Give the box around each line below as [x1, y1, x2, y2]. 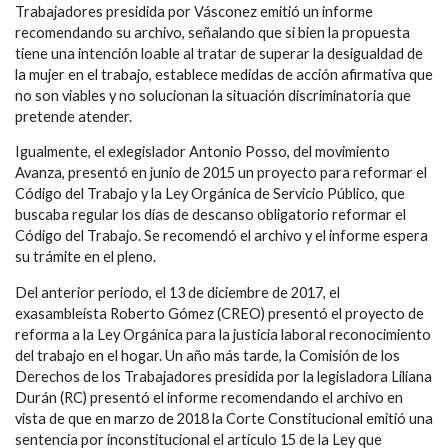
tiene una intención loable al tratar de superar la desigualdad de [15, 44, 423, 62]
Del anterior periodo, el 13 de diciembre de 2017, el [15, 284, 340, 302]
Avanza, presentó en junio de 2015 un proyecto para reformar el [15, 164, 427, 182]
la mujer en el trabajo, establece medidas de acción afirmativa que [15, 65, 433, 83]
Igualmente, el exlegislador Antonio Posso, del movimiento [15, 143, 390, 161]
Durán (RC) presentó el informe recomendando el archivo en [15, 389, 403, 407]
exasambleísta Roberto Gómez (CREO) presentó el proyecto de [15, 305, 424, 323]
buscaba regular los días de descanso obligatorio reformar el [15, 206, 406, 224]
